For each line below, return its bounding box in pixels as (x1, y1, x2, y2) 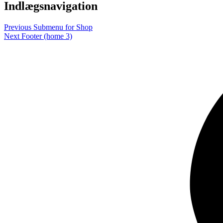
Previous (4, 23, 33, 32)
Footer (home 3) (21, 32, 72, 41)
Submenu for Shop (33, 23, 93, 32)
